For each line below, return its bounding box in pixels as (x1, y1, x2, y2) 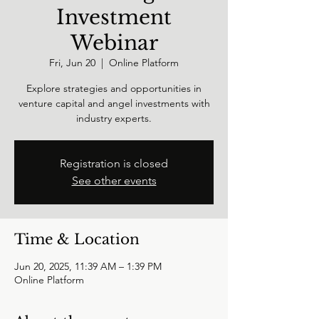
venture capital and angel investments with (18, 97, 210, 110)
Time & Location (14, 231, 140, 248)
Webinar (70, 31, 158, 56)
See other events (71, 174, 157, 187)
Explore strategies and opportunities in (26, 82, 202, 95)
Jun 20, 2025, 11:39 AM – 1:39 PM (14, 260, 162, 273)
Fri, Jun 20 (49, 56, 95, 69)
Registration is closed (60, 157, 168, 170)
